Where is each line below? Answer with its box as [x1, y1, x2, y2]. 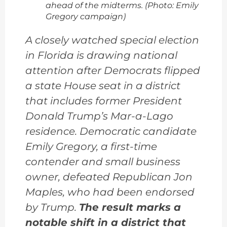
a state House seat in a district [25, 79, 180, 92]
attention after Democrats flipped [25, 64, 200, 77]
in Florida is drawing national [25, 49, 177, 61]
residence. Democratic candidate [25, 125, 197, 137]
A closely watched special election [25, 33, 199, 46]
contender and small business [25, 155, 180, 168]
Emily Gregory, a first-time [25, 140, 157, 153]
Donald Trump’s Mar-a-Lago [25, 109, 173, 122]
